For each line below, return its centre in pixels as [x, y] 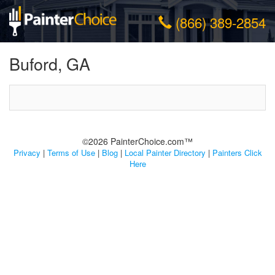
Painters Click [237, 152]
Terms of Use [71, 152]
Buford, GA [50, 63]
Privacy [27, 152]
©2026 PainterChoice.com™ [137, 141]
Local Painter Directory [165, 152]
